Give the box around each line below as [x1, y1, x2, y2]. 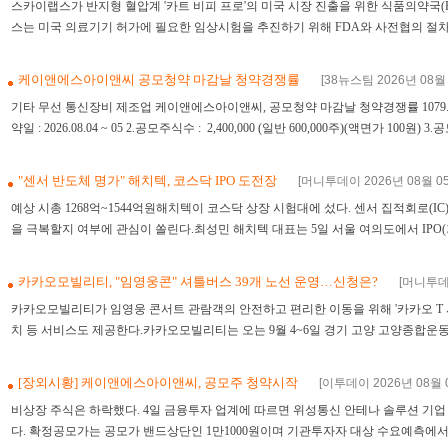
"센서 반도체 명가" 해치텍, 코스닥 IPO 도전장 [18, 173, 280, 188]
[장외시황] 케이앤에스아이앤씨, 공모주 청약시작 [18, 375, 301, 390]
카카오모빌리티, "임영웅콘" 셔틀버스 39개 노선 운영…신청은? [18, 274, 381, 289]
